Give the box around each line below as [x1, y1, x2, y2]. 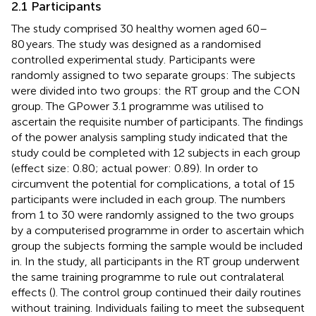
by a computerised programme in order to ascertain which [11, 223, 304, 237]
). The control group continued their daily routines [52, 285, 301, 299]
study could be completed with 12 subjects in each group [11, 145, 300, 159]
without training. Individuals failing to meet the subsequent [11, 300, 305, 315]
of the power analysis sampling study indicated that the [11, 130, 288, 144]
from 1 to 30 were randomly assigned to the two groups [11, 207, 294, 221]
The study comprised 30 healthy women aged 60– [11, 21, 267, 35]
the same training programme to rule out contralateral [11, 269, 284, 284]
